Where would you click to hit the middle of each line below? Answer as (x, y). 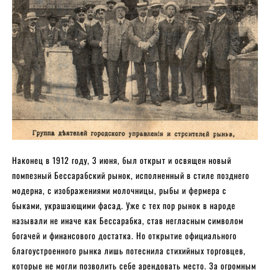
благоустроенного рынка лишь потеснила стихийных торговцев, (129, 251)
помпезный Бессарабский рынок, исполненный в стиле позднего (131, 175)
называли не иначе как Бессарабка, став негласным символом (128, 221)
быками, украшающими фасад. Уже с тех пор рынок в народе (124, 206)
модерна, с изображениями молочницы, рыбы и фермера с (119, 190)
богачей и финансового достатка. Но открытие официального (124, 236)
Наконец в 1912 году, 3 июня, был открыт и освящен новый (122, 160)
